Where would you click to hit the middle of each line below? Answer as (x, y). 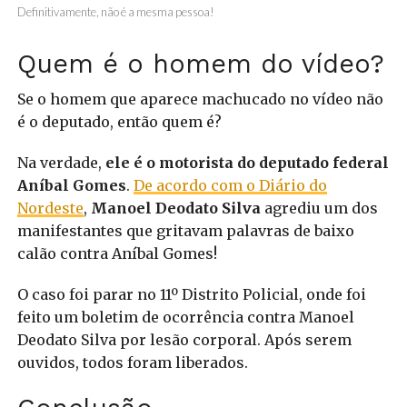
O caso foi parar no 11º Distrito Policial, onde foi (191, 294)
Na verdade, (61, 162)
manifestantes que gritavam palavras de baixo (185, 230)
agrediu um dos (319, 208)
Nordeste (50, 208)
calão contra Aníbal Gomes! (117, 253)
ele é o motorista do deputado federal (247, 162)
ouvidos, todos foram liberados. (132, 362)
